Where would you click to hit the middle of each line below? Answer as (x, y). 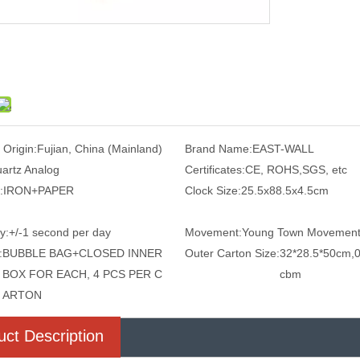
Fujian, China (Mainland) (100, 148)
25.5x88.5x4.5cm (284, 190)
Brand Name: (218, 148)
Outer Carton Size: (232, 253)
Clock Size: (213, 190)
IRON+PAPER (39, 190)
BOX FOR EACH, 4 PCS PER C (82, 274)
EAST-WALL (283, 148)
